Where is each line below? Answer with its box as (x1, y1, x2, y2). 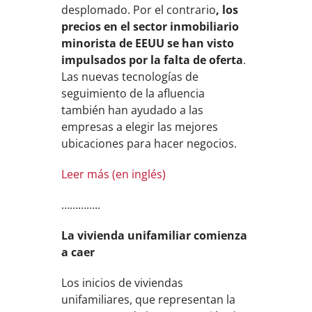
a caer (61, 244, 95, 260)
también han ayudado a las (61, 102, 204, 118)
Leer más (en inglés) (61, 166, 166, 182)
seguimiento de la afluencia (61, 86, 205, 101)
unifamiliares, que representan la (61, 292, 236, 307)
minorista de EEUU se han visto (61, 36, 235, 51)
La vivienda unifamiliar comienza (61, 228, 248, 243)
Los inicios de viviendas (61, 275, 184, 290)
